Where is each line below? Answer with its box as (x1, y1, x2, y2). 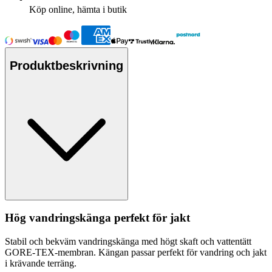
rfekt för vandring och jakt (166, 247, 267, 258)
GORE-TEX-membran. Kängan (5, 247, 131, 258)
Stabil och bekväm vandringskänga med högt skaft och (5, 236, 217, 247)
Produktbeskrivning (10, 59, 123, 73)
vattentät (217, 236, 249, 247)
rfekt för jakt (126, 211, 190, 225)
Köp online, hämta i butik (29, 4, 127, 15)
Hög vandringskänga (5, 211, 114, 225)
